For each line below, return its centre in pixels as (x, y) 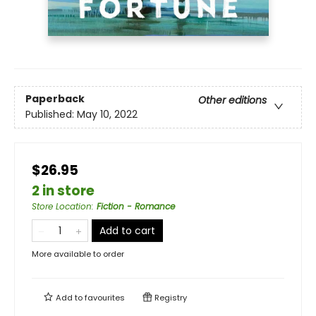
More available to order (78, 254)
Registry (170, 298)
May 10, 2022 (107, 115)
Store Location (62, 207)
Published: (51, 115)
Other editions (232, 101)
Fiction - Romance (136, 207)
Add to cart (127, 231)
